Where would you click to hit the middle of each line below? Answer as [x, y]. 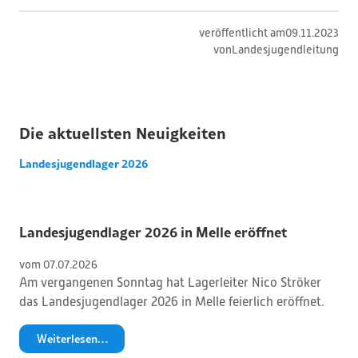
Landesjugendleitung [285, 50]
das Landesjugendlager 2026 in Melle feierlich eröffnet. [172, 302]
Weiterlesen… [72, 339]
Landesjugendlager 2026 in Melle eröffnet [153, 232]
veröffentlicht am [242, 33]
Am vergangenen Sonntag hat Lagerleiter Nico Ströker [170, 282]
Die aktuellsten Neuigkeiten [123, 132]
